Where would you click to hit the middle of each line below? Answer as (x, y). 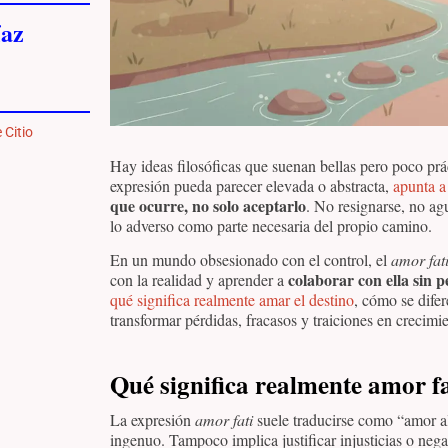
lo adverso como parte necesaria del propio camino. (271, 225)
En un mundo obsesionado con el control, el (250, 260)
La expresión (152, 420)
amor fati (224, 420)
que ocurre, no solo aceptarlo (208, 205)
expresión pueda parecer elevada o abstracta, (251, 185)
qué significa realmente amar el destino (232, 300)
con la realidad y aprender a (199, 280)
